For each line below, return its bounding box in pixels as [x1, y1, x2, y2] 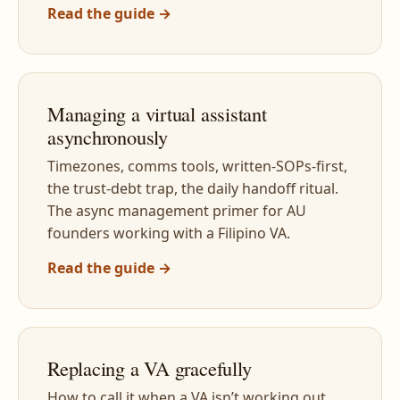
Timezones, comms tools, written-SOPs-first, [47, 156, 347, 176]
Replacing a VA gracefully [47, 354, 252, 381]
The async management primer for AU [47, 201, 306, 221]
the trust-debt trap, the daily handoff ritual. [47, 179, 338, 198]
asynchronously [47, 123, 168, 150]
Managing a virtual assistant [47, 100, 267, 127]
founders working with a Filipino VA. [47, 223, 290, 243]
